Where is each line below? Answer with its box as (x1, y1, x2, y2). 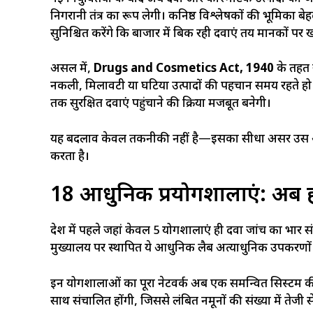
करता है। (50, 149, 89, 165)
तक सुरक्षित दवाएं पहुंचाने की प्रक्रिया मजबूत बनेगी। (50, 96, 271, 112)
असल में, (50, 61, 94, 77)
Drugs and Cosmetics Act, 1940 (94, 61, 274, 77)
